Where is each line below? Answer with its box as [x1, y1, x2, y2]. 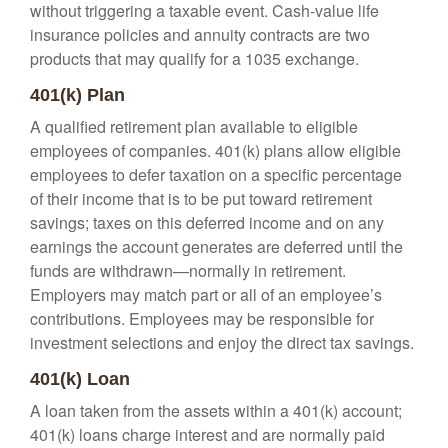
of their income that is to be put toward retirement [30, 187, 372, 210]
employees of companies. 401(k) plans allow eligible [30, 139, 401, 162]
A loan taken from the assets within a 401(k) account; [30, 399, 402, 422]
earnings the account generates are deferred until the [30, 235, 403, 258]
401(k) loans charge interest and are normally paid [30, 423, 385, 446]
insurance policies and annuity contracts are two [30, 23, 370, 46]
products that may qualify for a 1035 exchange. [30, 47, 359, 70]
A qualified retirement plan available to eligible [30, 115, 358, 138]
